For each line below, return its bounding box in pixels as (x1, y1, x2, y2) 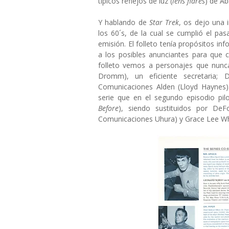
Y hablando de (98, 17, 149, 27)
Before (98, 103, 119, 113)
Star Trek (149, 17, 179, 27)
